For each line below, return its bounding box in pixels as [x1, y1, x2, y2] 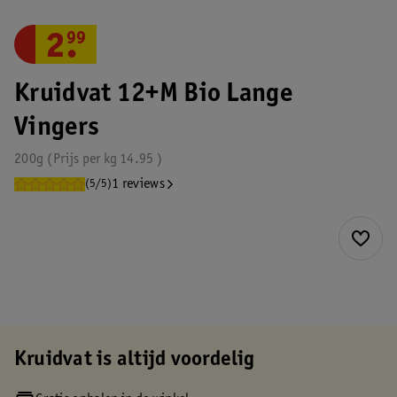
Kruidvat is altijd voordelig [14, 350, 255, 371]
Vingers [14, 115, 100, 142]
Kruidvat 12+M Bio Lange [14, 82, 292, 108]
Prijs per [52, 152, 101, 167]
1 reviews [112, 177, 165, 191]
